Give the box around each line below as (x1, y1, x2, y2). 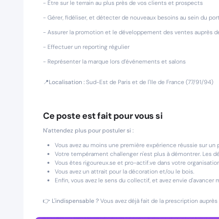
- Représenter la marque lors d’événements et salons (43, 58, 186, 66)
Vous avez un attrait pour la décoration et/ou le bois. (55, 168, 194, 175)
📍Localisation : (43, 78, 86, 86)
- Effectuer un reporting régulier (43, 43, 131, 51)
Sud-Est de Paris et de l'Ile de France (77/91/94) (86, 78, 213, 86)
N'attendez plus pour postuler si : (43, 127, 133, 134)
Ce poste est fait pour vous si (43, 110, 163, 122)
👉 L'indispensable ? (43, 197, 99, 205)
